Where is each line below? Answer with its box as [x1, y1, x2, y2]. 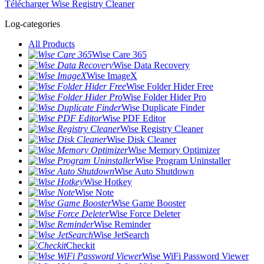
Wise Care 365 [92, 49, 147, 60]
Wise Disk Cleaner [107, 134, 176, 144]
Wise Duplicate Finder [121, 103, 204, 113]
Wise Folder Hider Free [126, 81, 213, 91]
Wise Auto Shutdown [114, 166, 194, 176]
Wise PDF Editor [102, 113, 166, 123]
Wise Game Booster [111, 198, 186, 208]
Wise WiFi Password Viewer [142, 251, 249, 261]
